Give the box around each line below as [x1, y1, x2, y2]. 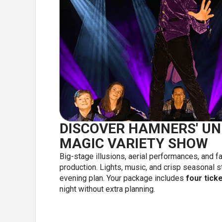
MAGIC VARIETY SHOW [59, 135, 208, 152]
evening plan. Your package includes [59, 173, 186, 183]
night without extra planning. [59, 184, 155, 194]
